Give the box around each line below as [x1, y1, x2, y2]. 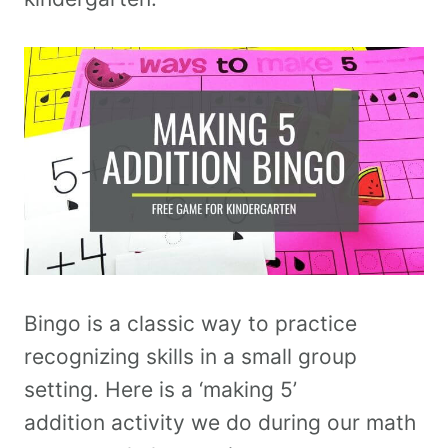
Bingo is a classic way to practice [24, 311, 357, 337]
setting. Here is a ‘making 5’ [24, 377, 297, 403]
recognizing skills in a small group [24, 344, 357, 370]
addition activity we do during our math [24, 410, 416, 436]
